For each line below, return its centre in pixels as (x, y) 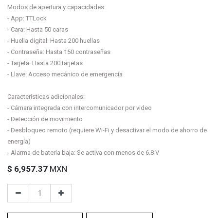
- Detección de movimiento (45, 119)
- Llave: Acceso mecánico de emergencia (65, 74)
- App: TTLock (27, 18)
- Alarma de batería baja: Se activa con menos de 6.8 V (83, 153)
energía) (19, 142)
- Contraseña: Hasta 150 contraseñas (59, 52)
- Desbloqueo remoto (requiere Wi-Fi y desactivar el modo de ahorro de (107, 130)
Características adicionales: (46, 97)
